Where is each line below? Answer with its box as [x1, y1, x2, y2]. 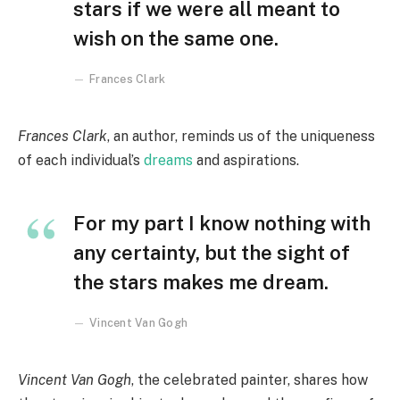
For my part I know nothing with [73, 211, 371, 235]
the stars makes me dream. [73, 270, 329, 294]
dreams [144, 151, 196, 169]
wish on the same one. [73, 26, 279, 50]
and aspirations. [196, 151, 299, 169]
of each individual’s [18, 151, 144, 169]
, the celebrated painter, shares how [131, 371, 368, 388]
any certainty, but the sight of [73, 240, 350, 264]
